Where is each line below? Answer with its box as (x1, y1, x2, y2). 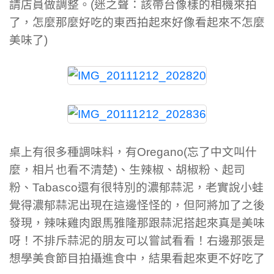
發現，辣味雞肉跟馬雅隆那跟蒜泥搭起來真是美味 (9, 216, 265, 229)
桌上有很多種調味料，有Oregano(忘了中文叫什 (9, 145, 257, 158)
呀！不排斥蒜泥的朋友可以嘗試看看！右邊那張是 (9, 234, 265, 247)
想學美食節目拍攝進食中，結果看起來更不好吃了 (9, 251, 265, 265)
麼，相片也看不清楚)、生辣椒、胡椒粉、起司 (9, 163, 245, 176)
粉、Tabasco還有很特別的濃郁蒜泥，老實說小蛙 (9, 180, 264, 194)
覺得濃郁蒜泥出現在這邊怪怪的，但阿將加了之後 (9, 198, 265, 212)
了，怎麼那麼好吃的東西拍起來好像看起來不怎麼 (9, 15, 265, 29)
